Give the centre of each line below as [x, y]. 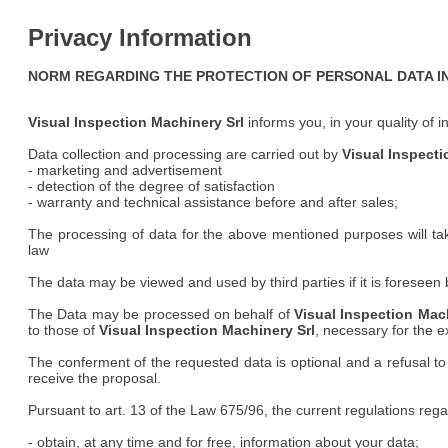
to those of [63, 330]
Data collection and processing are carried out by [185, 154]
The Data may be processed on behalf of [161, 314]
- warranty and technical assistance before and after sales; [215, 202]
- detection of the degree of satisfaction [151, 186]
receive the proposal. [94, 378]
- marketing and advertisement [125, 170]
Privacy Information [140, 38]
